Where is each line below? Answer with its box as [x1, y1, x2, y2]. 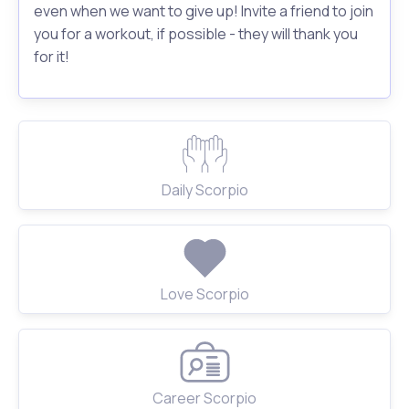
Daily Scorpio [161, 180, 248, 200]
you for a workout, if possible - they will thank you [34, 24, 358, 44]
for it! [34, 47, 69, 67]
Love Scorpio [160, 284, 249, 304]
